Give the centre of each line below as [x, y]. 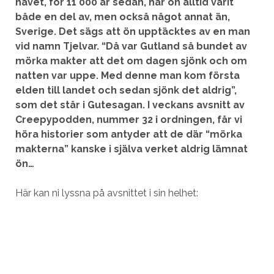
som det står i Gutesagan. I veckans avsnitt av [130, 105]
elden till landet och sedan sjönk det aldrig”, [126, 90]
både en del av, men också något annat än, [122, 17]
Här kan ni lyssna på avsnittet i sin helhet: [106, 193]
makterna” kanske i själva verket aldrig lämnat [131, 149]
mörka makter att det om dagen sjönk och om [131, 61]
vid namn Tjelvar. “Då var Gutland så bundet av [131, 46]
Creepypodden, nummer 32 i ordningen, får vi [128, 120]
